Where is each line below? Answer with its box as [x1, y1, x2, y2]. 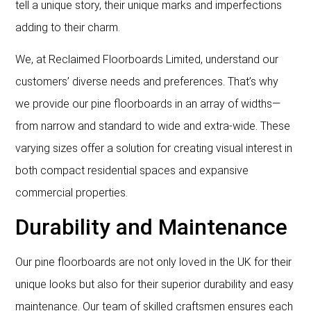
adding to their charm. [15, 20, 121, 34]
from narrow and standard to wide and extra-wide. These [15, 119, 291, 133]
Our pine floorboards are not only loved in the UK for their [15, 255, 292, 269]
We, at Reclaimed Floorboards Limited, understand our [15, 52, 279, 66]
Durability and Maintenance [15, 214, 288, 241]
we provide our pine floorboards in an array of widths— [15, 96, 281, 110]
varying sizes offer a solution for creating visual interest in [15, 141, 293, 155]
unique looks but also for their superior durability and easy [15, 278, 294, 292]
